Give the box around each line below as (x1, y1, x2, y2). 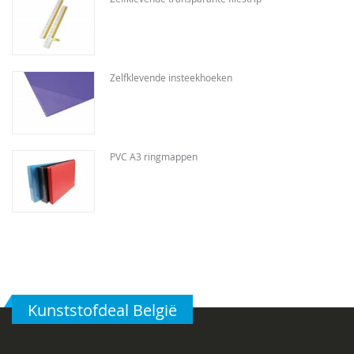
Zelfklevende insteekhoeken (109, 70, 232, 84)
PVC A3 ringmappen (109, 149, 198, 163)
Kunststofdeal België (28, 299, 177, 322)
